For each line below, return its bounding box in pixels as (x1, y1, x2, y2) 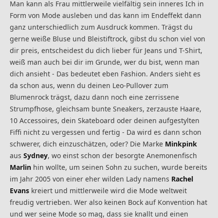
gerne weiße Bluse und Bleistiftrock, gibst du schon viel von (10, 34, 205, 43)
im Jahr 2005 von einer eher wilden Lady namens (10, 174, 171, 183)
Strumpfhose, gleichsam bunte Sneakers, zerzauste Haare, (10, 104, 201, 113)
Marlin (10, 162, 31, 172)
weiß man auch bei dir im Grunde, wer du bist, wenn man (10, 57, 200, 67)
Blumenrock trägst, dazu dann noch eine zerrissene (10, 92, 179, 102)
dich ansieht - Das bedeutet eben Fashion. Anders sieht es (10, 69, 200, 78)
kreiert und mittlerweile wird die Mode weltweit (29, 185, 187, 195)
